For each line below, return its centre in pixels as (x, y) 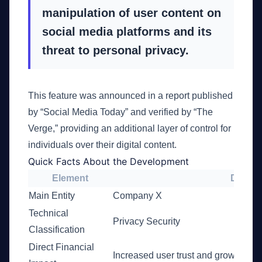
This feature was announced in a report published (130, 96)
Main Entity (52, 196)
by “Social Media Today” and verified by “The (120, 112)
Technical (49, 213)
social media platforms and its (127, 32)
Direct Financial (61, 247)
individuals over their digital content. (102, 145)
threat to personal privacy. (116, 50)
